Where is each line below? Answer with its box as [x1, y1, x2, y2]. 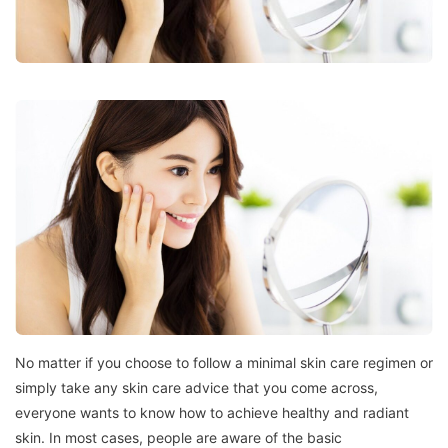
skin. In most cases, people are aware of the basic [15, 428, 342, 446]
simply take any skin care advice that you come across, [15, 378, 378, 396]
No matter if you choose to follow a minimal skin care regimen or [15, 353, 433, 371]
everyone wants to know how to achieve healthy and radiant [15, 403, 409, 421]
